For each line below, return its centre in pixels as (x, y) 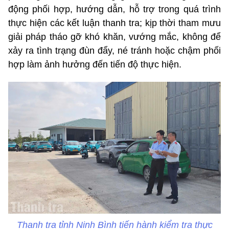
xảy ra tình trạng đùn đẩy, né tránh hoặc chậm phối (114, 50)
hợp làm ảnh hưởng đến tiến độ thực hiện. (95, 64)
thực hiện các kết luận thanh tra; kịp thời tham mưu (114, 23)
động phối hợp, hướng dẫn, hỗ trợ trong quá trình (114, 9)
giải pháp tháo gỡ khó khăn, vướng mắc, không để (114, 37)
